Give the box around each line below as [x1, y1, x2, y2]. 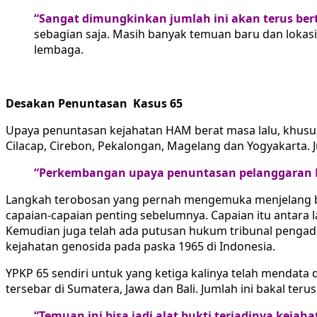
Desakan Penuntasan [6, 95, 130, 111]
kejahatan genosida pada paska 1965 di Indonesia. [6, 238, 275, 254]
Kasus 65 [130, 95, 183, 111]
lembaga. [34, 41, 83, 57]
